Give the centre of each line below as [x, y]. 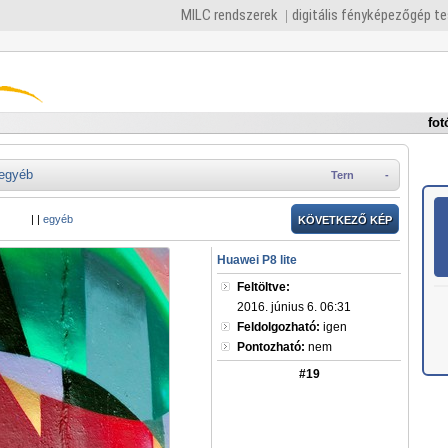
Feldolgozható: [278, 327]
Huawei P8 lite [257, 260]
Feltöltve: [263, 287]
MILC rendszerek [229, 15]
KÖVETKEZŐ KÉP [345, 220]
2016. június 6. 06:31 [294, 307]
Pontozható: [271, 347]
